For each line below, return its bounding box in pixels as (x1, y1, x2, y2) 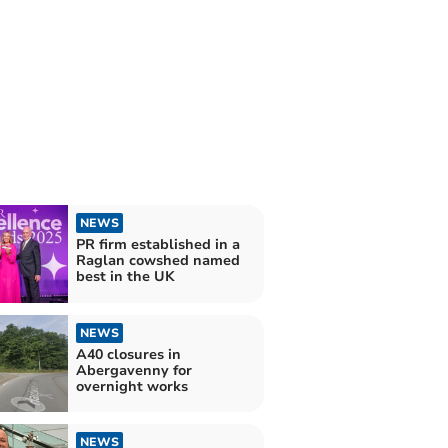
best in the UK (75, 267, 175, 287)
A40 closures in (75, 344, 181, 364)
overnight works (75, 376, 188, 396)
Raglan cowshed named (75, 251, 240, 271)
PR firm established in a (75, 235, 240, 255)
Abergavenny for (75, 360, 192, 380)
